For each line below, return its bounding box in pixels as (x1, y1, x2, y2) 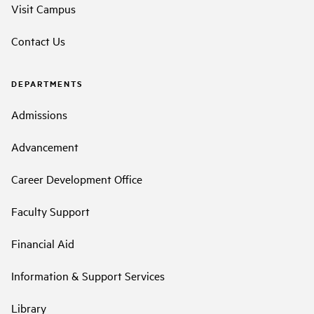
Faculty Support (11, 203, 90, 219)
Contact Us (11, 33, 65, 49)
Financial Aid (11, 235, 74, 251)
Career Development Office (11, 170, 142, 186)
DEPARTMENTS (11, 78, 83, 90)
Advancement (11, 138, 78, 154)
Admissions (11, 106, 67, 122)
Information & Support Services (11, 267, 165, 283)
